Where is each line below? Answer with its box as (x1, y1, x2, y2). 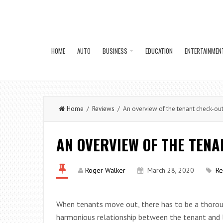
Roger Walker (85, 166, 125, 175)
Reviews (92, 105, 114, 113)
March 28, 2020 (147, 166, 194, 175)
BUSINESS (103, 46, 127, 56)
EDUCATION (145, 46, 173, 56)
